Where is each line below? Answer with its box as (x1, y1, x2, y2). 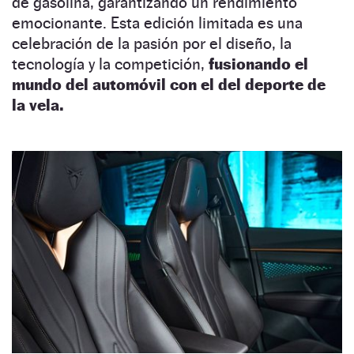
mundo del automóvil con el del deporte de (12, 75, 326, 95)
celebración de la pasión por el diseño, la (12, 34, 292, 54)
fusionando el (209, 55, 308, 74)
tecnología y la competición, (12, 55, 209, 74)
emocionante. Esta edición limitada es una (12, 13, 303, 33)
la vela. (12, 96, 63, 115)
